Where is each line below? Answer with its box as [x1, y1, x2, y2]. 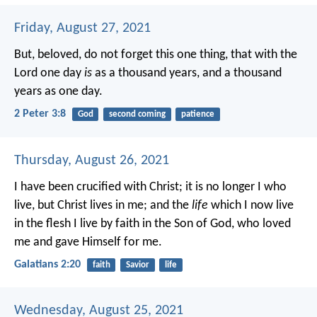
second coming [108, 110, 166, 120]
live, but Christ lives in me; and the [14, 198, 192, 212]
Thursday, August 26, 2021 [14, 153, 169, 168]
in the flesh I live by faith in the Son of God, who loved [14, 217, 291, 231]
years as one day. [14, 85, 103, 99]
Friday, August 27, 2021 [14, 21, 151, 36]
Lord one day [14, 67, 84, 81]
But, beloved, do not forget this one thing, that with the [14, 48, 297, 62]
